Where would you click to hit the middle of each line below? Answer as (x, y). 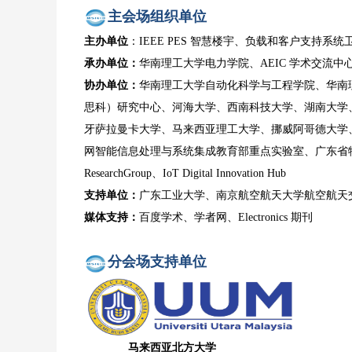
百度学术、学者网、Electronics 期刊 (226, 218)
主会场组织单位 (157, 16)
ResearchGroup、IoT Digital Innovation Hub (185, 174)
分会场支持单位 (157, 262)
